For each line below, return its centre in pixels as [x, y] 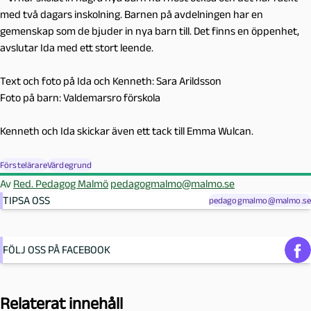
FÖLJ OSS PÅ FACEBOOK [57, 249]
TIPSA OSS [26, 200]
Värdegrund [69, 165]
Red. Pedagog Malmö [61, 183]
